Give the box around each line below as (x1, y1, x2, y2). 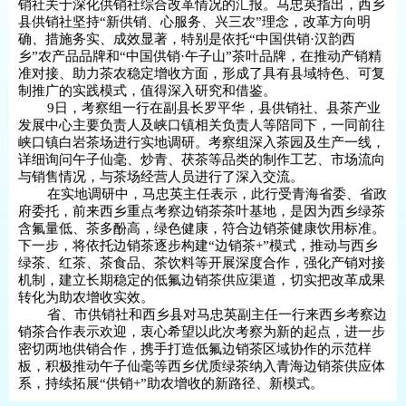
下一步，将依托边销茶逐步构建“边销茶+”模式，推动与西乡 (18, 238, 378, 253)
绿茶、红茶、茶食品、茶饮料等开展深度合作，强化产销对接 (18, 256, 385, 270)
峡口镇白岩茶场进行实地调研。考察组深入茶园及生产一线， (18, 135, 385, 150)
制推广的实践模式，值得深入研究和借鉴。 (18, 83, 276, 98)
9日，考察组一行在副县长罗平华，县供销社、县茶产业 (18, 101, 381, 115)
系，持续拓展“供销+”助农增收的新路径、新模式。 (18, 376, 324, 391)
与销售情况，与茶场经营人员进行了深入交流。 (18, 169, 304, 184)
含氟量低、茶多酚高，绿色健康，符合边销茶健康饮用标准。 (18, 221, 385, 236)
